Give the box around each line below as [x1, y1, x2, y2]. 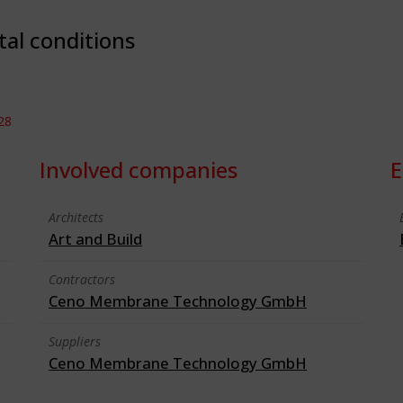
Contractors [49, 271, 115, 288]
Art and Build [49, 228, 142, 249]
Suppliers [49, 333, 101, 350]
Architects [49, 209, 103, 226]
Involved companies [40, 155, 237, 184]
